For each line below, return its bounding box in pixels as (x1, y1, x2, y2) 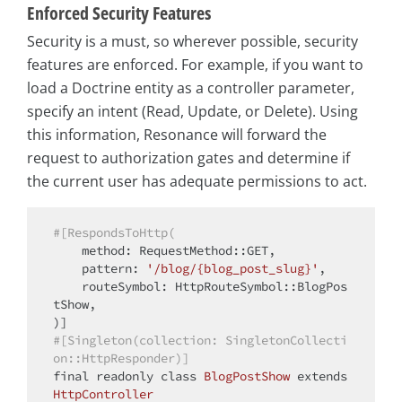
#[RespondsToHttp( (53, 224, 175, 241)
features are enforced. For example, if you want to (27, 55, 363, 75)
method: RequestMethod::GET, (53, 242, 82, 259)
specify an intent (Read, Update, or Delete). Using (27, 101, 358, 122)
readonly (89, 368, 161, 385)
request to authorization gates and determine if (27, 148, 350, 169)
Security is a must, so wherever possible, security (27, 31, 358, 52)
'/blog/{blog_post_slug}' (146, 260, 319, 277)
